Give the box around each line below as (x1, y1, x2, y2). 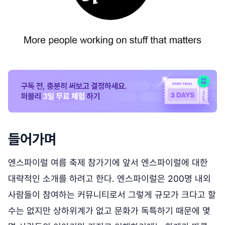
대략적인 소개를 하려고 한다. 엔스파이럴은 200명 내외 (8, 173, 211, 184)
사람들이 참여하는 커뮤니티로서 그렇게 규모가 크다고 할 (8, 189, 216, 200)
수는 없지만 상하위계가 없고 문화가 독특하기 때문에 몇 (8, 205, 210, 216)
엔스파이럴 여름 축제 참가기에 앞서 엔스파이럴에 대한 (8, 157, 208, 168)
